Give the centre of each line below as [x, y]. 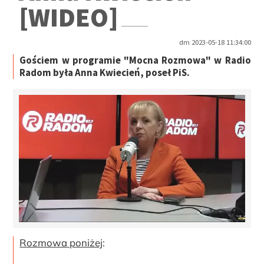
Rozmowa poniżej [61, 242]
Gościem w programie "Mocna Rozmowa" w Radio [135, 60]
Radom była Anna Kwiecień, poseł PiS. [105, 73]
